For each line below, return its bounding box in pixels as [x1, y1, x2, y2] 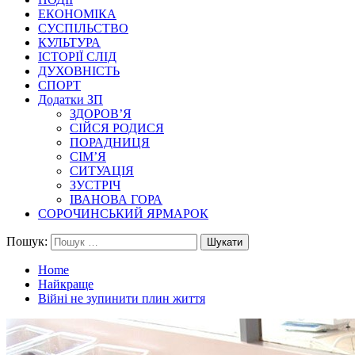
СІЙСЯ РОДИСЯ [70, 121, 164, 135]
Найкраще [38, 277, 94, 291]
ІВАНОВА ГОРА [70, 193, 162, 206]
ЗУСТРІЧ [70, 178, 120, 192]
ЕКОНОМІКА [38, 7, 116, 21]
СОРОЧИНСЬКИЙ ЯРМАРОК [38, 207, 208, 220]
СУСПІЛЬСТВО [38, 21, 128, 35]
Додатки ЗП [38, 93, 103, 106]
